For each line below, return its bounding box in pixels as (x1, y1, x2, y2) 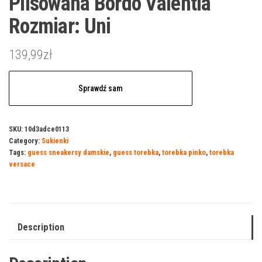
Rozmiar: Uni (9, 13, 111, 39)
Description (18, 221, 64, 233)
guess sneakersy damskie (27, 147, 109, 157)
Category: (9, 136, 42, 145)
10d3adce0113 (25, 124, 69, 133)
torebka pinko (162, 147, 206, 157)
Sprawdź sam (78, 83, 123, 93)
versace (9, 159, 35, 168)
